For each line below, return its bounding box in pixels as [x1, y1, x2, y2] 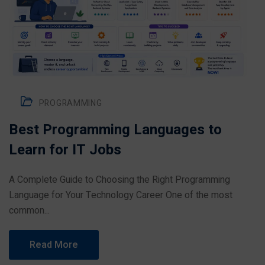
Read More [30, 238, 78, 252]
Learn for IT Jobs [9, 140, 121, 160]
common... [9, 203, 50, 218]
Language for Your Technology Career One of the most [9, 188, 232, 202]
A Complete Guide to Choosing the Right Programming [9, 173, 230, 187]
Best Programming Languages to [9, 119, 222, 140]
